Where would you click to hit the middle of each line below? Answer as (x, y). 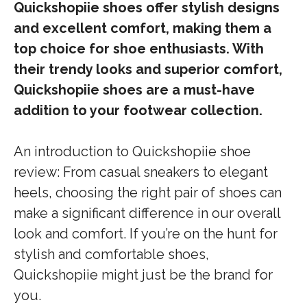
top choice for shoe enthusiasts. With (139, 49)
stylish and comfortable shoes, (111, 254)
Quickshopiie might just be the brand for (143, 275)
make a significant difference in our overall (147, 213)
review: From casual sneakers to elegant (141, 172)
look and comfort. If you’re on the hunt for (146, 234)
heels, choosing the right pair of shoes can (148, 193)
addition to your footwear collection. (138, 110)
